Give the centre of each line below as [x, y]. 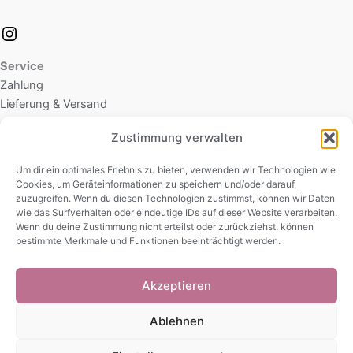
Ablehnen [176, 321]
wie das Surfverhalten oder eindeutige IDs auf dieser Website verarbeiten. [176, 212]
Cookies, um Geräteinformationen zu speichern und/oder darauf [155, 184]
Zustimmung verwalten [176, 137]
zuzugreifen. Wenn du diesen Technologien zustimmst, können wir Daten [175, 198]
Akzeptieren [176, 285]
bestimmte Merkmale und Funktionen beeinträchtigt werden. [148, 241]
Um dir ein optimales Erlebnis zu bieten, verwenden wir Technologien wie [176, 170]
